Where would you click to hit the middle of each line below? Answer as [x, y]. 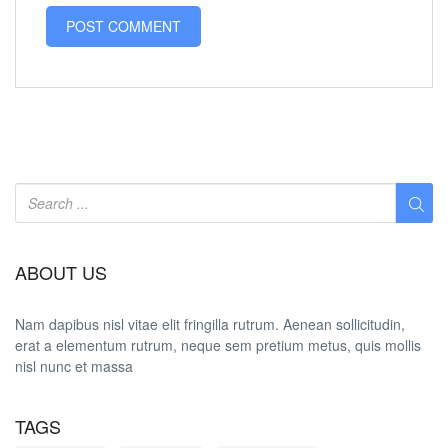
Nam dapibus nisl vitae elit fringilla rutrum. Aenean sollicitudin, [210, 324]
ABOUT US [61, 272]
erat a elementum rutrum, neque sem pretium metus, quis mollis [218, 345]
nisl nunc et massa [74, 366]
